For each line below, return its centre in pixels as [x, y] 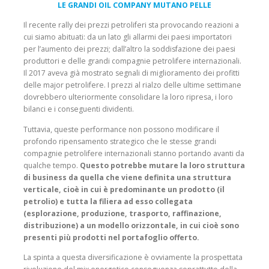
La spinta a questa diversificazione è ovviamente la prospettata [133, 257]
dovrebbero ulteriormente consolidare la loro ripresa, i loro [128, 97]
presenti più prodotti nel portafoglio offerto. [111, 237]
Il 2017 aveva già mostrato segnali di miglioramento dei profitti [131, 73]
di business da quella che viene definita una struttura [127, 177]
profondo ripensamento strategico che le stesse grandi [120, 141]
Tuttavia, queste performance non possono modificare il [121, 129]
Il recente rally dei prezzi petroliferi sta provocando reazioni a [131, 25]
